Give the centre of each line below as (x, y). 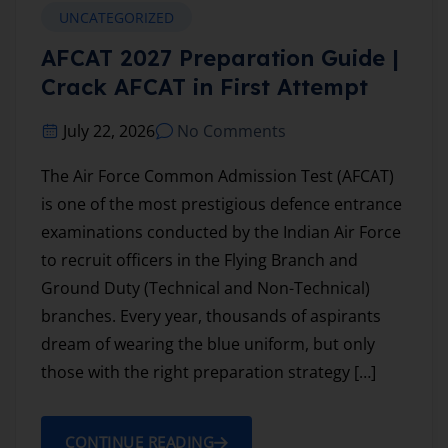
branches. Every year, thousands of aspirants (211, 316)
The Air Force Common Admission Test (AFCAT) (217, 176)
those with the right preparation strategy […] (208, 372)
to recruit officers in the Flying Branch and (199, 260)
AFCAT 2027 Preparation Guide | (220, 58)
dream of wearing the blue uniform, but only (208, 344)
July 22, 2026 (109, 131)
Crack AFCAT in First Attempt (204, 87)
